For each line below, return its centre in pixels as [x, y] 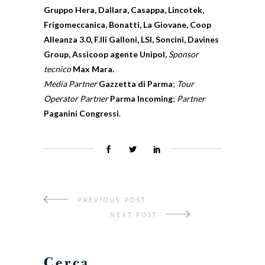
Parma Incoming [141, 98]
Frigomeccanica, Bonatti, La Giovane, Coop [127, 25]
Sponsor [184, 54]
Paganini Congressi [81, 113]
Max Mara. [93, 69]
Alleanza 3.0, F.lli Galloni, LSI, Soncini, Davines [131, 39]
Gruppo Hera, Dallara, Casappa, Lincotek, [124, 10]
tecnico [57, 69]
